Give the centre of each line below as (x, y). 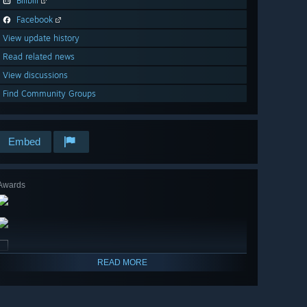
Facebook (35, 20)
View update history (41, 38)
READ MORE (122, 263)
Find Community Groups (49, 94)
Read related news (39, 57)
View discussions (35, 75)
